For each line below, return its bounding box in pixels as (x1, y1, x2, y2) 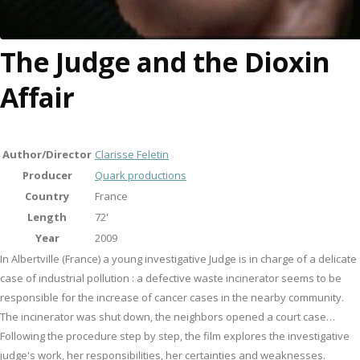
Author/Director (2, 147, 92, 162)
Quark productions (95, 168, 186, 182)
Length (27, 210, 67, 224)
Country (25, 189, 69, 203)
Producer (22, 168, 72, 182)
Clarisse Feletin (95, 147, 169, 162)
